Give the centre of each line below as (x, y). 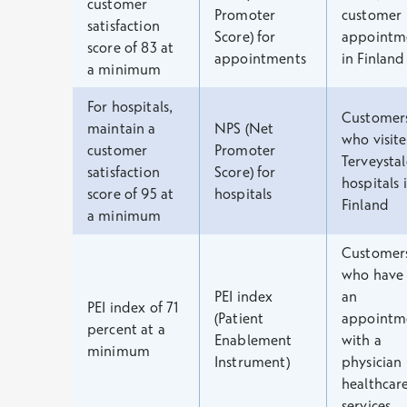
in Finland (373, 58)
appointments (260, 58)
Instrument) (252, 362)
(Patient (239, 318)
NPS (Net (244, 128)
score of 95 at (131, 194)
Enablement (253, 340)
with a (362, 340)
